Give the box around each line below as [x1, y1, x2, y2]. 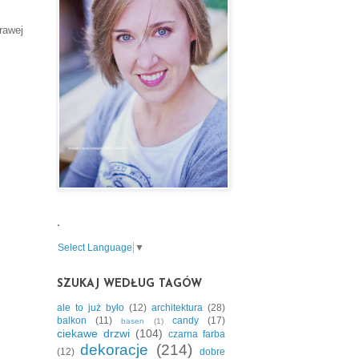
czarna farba [168, 328, 225, 340]
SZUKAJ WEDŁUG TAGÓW [57, 277, 202, 290]
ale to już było [57, 301, 124, 313]
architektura [151, 301, 203, 313]
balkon [57, 314, 87, 326]
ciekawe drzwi [57, 326, 130, 340]
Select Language [58, 241, 132, 253]
